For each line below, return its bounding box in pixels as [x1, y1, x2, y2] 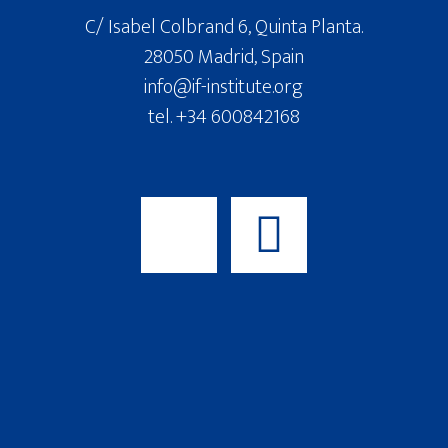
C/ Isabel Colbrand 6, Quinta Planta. [84, 10, 363, 44]
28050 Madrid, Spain [143, 40, 304, 74]
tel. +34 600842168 [147, 100, 300, 134]
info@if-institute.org [144, 70, 304, 104]
